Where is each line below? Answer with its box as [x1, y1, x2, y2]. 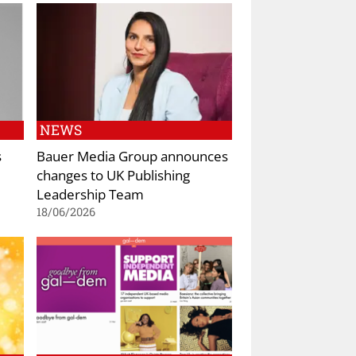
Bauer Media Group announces [37, 145, 228, 165]
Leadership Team [37, 184, 144, 203]
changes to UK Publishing [37, 164, 190, 184]
